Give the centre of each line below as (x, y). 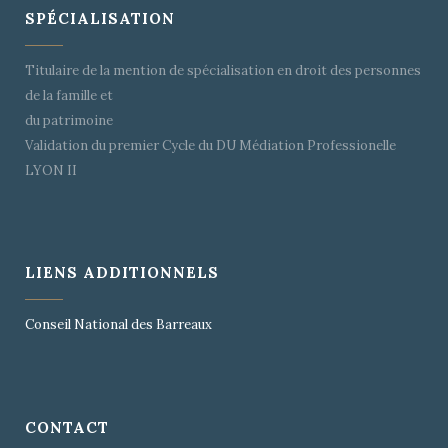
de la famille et (69, 95)
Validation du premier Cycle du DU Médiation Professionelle (210, 145)
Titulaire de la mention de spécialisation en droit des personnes (223, 70)
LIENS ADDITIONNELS (122, 272)
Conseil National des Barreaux (118, 324)
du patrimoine (69, 120)
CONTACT (67, 427)
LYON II (51, 170)
